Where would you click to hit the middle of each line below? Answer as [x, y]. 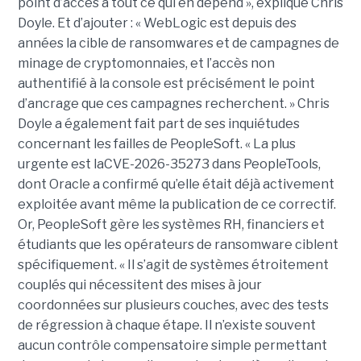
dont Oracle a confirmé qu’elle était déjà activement [176, 185]
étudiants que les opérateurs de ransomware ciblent [178, 245]
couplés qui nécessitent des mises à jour [139, 285]
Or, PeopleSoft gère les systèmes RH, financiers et [171, 225]
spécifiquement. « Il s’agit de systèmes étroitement [173, 265]
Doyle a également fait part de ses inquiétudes [158, 124]
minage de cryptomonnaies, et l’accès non [146, 64]
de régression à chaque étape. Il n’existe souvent [166, 326]
